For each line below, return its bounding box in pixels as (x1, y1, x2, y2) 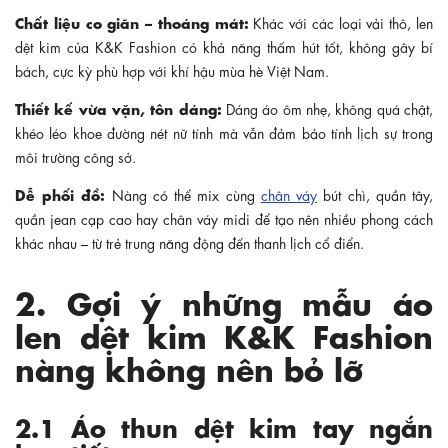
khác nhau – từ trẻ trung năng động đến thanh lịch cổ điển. (15, 232, 364, 251)
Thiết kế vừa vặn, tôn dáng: (15, 97, 222, 117)
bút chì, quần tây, (317, 184, 434, 203)
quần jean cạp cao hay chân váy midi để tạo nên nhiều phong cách (15, 208, 433, 227)
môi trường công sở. (15, 146, 136, 165)
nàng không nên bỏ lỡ (15, 344, 363, 387)
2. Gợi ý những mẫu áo (15, 278, 433, 321)
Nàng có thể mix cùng (105, 184, 261, 203)
